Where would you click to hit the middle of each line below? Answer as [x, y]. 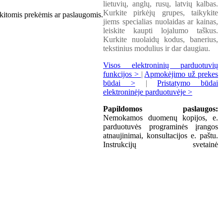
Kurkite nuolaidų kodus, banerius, [161, 39]
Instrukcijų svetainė [161, 144]
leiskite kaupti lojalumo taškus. [161, 30]
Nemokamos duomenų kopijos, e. [161, 118]
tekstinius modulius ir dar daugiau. [157, 48]
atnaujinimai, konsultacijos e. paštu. [161, 136]
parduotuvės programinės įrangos [161, 127]
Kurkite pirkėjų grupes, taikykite [161, 13]
